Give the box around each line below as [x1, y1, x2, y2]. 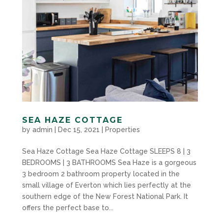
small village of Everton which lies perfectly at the [22, 181, 191, 189]
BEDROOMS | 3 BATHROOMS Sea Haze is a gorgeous [22, 159, 196, 166]
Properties [105, 126, 140, 134]
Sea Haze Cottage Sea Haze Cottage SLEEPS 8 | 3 [22, 147, 191, 155]
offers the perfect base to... [22, 204, 113, 212]
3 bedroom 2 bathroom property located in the [22, 170, 180, 178]
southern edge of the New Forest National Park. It [22, 192, 188, 200]
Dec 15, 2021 [57, 126, 100, 134]
